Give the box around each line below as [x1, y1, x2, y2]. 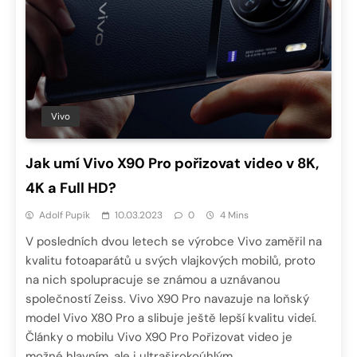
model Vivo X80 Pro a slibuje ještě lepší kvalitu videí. [25, 309, 316, 326]
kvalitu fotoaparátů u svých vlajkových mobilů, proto [25, 252, 316, 269]
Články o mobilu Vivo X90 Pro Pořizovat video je [25, 328, 292, 345]
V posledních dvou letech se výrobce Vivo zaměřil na [25, 233, 322, 249]
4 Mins [220, 208, 249, 222]
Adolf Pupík [39, 208, 90, 222]
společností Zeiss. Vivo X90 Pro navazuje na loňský [25, 290, 309, 307]
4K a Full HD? [25, 178, 116, 198]
